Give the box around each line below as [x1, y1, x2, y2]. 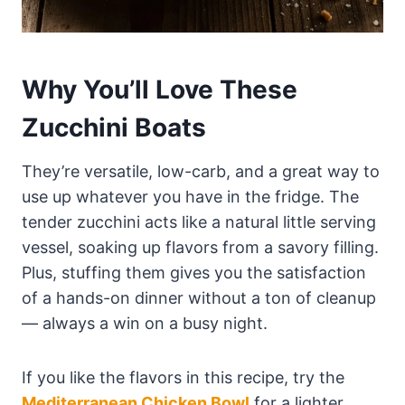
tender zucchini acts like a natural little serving [22, 212, 376, 231]
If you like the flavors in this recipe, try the [22, 367, 344, 387]
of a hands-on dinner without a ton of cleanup [22, 287, 376, 307]
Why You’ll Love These [22, 73, 297, 105]
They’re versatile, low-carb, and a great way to [22, 161, 380, 181]
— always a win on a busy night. [22, 313, 268, 333]
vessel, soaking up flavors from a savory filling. [22, 237, 379, 257]
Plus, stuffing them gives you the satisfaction [22, 262, 366, 282]
